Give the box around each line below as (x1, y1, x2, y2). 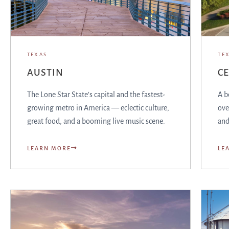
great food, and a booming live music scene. (27, 117, 165, 125)
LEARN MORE (27, 145, 71, 151)
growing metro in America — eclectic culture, (27, 104, 169, 112)
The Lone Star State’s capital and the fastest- (27, 90, 165, 99)
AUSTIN (27, 67, 63, 78)
